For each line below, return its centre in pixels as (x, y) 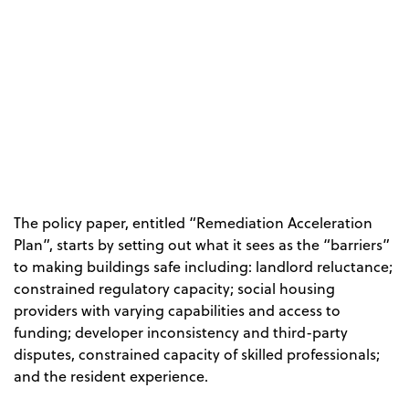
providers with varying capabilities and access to (177, 311)
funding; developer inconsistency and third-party (181, 333)
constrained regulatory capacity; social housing (174, 289)
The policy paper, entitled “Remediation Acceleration (193, 223)
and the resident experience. (111, 377)
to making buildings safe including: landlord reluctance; (203, 267)
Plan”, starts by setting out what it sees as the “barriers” (202, 245)
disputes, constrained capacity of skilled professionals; (197, 355)
